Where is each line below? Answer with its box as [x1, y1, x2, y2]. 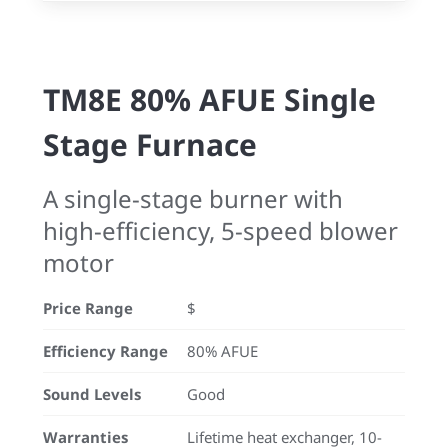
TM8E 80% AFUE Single [43, 79, 376, 120]
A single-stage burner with [43, 182, 343, 215]
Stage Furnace [43, 124, 257, 165]
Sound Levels [43, 384, 141, 404]
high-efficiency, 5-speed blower [43, 214, 398, 247]
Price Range [43, 298, 133, 318]
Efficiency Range [43, 341, 168, 361]
